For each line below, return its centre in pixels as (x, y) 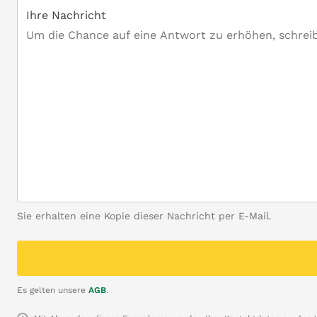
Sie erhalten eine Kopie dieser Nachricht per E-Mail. (144, 216)
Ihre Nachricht (66, 15)
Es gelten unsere (53, 290)
